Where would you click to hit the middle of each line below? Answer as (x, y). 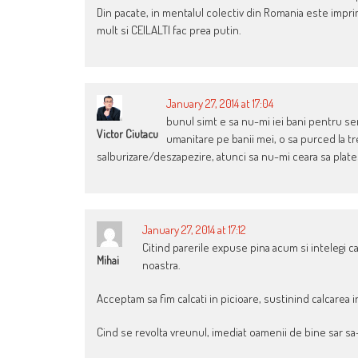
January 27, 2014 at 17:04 (220, 103)
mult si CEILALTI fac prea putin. (169, 30)
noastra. (161, 265)
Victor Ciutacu (127, 133)
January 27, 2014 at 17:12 (194, 229)
